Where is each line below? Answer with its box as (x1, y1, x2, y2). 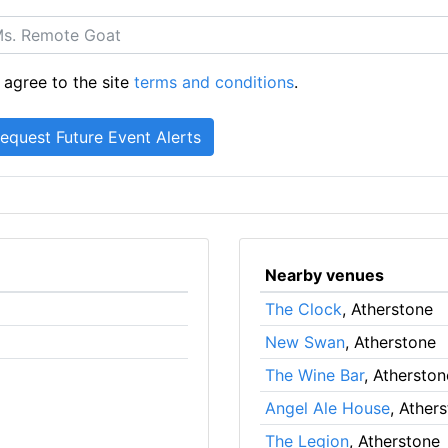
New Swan (264, 332, 345, 352)
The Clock (264, 299, 342, 319)
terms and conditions (134, 72, 295, 92)
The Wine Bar (264, 365, 364, 385)
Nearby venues (264, 265, 384, 285)
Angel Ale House (264, 398, 390, 418)
